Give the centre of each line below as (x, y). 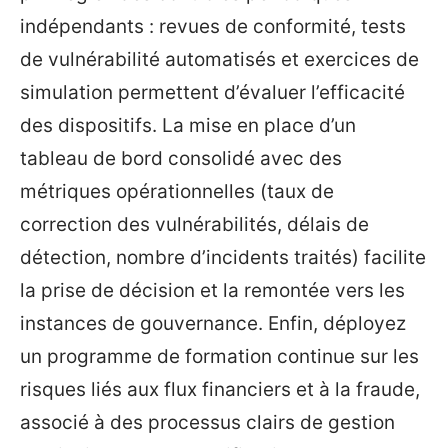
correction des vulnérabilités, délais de (194, 225)
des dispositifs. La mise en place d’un (188, 126)
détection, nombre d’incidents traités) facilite (223, 258)
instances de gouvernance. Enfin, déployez (213, 324)
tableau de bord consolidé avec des (181, 159)
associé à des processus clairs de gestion (207, 423)
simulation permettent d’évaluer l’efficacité (212, 93)
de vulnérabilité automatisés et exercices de (219, 60)
